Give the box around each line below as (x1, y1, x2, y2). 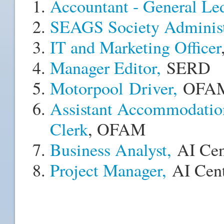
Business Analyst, (50, 137, 177, 161)
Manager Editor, (50, 55, 161, 79)
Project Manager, (50, 158, 166, 181)
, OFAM (88, 117, 145, 140)
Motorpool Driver (50, 76, 173, 99)
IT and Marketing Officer (50, 35, 221, 58)
